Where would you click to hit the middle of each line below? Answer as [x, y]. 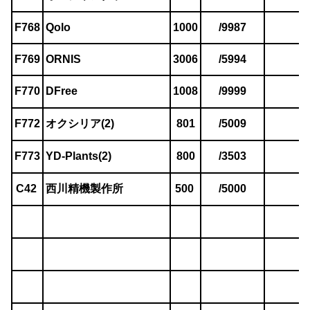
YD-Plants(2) [79, 156]
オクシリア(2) [80, 124]
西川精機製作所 [84, 189]
